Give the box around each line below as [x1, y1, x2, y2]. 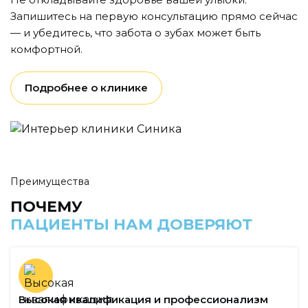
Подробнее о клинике [25, 80, 148, 94]
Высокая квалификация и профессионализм [19, 293, 268, 307]
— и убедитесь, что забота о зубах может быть [10, 25, 261, 39]
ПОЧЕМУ [10, 197, 82, 217]
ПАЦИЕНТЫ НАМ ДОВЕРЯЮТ [10, 215, 252, 234]
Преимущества [10, 175, 90, 188]
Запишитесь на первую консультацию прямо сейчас [10, 9, 298, 23]
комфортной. [10, 42, 82, 56]
